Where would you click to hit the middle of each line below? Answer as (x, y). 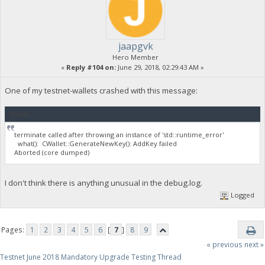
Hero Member (135, 57)
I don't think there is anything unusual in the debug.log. (103, 182)
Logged (242, 195)
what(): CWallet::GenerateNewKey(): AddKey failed (96, 144)
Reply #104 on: (91, 67)
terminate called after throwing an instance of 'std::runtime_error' (119, 135)
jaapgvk (135, 46)
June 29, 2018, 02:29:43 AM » (160, 67)
